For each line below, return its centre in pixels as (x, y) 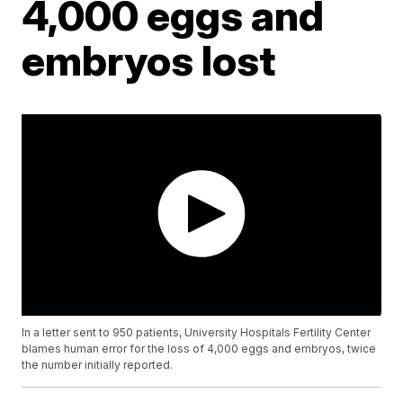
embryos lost (149, 60)
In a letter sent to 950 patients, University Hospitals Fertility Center (197, 333)
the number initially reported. (98, 365)
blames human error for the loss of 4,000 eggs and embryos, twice (199, 349)
